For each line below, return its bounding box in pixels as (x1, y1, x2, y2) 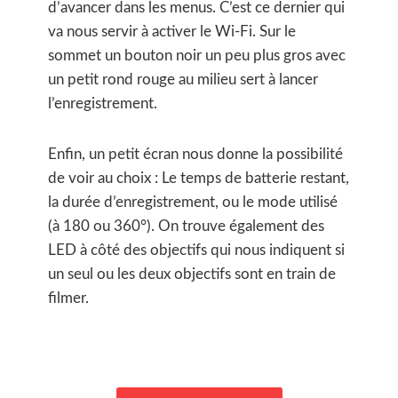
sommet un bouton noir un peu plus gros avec (48, 48, 346, 63)
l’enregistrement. (48, 96, 157, 111)
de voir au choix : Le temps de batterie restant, (48, 171, 349, 186)
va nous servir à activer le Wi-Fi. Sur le (48, 24, 296, 39)
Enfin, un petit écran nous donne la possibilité (48, 147, 343, 162)
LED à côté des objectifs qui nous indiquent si (48, 243, 345, 258)
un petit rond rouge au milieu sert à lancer (48, 72, 318, 87)
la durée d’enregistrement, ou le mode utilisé (48, 195, 338, 210)
